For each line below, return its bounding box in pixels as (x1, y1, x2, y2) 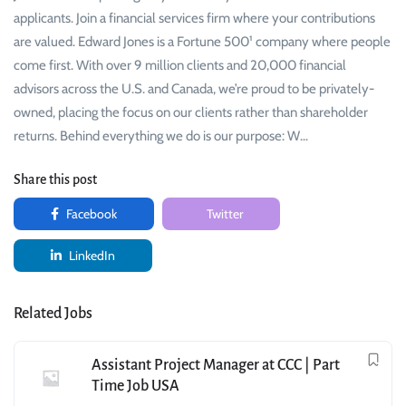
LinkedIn (66, 247, 115, 265)
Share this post (14, 172, 97, 188)
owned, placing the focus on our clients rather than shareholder (14, 104, 368, 121)
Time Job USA (92, 378, 179, 395)
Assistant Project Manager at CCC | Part (92, 357, 340, 374)
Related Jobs (14, 305, 92, 323)
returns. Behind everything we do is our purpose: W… (14, 128, 308, 145)
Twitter (204, 206, 243, 223)
